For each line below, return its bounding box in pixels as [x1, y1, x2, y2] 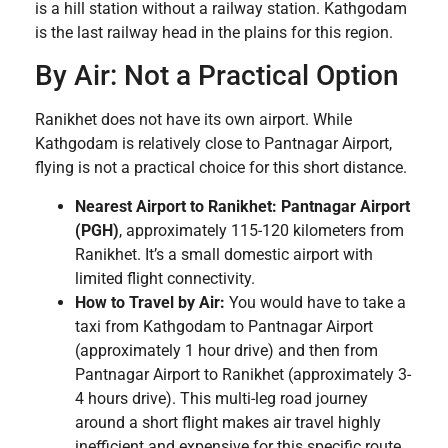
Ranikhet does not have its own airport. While [35, 110, 352, 130]
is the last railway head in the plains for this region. [35, 22, 393, 42]
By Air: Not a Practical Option [35, 59, 399, 93]
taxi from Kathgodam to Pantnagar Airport [75, 316, 373, 336]
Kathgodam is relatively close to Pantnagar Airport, [35, 134, 392, 154]
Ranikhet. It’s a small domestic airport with [75, 244, 373, 264]
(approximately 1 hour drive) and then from [75, 340, 378, 360]
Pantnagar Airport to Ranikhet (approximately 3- [75, 364, 411, 384]
